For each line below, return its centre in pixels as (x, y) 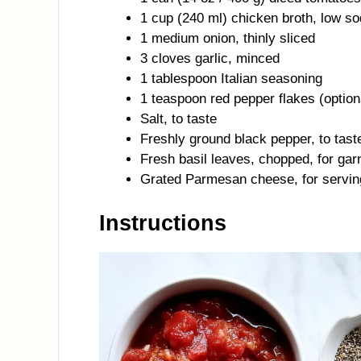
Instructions (163, 223)
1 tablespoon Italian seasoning (231, 79)
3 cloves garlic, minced (210, 58)
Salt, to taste (178, 119)
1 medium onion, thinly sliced (228, 38)
